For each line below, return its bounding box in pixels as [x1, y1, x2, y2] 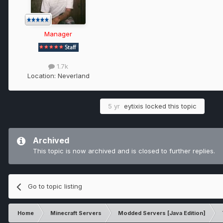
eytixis [124, 102, 143, 111]
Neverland [57, 72, 90, 80]
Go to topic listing [28, 182, 83, 191]
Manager [44, 29, 72, 38]
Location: [27, 72, 58, 80]
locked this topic [143, 102, 197, 111]
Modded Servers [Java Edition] [118, 210, 206, 217]
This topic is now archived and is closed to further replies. [33, 147, 215, 155]
